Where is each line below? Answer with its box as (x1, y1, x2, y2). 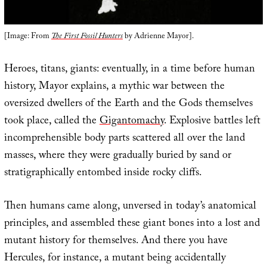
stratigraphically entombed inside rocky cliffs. (4, 164, 202, 184)
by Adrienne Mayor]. (122, 30, 194, 44)
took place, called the (4, 113, 100, 132)
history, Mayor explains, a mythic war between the (4, 78, 225, 97)
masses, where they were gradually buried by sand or (4, 147, 231, 166)
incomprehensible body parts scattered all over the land (4, 130, 245, 149)
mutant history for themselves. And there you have (4, 232, 228, 252)
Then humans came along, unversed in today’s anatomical (4, 198, 256, 217)
